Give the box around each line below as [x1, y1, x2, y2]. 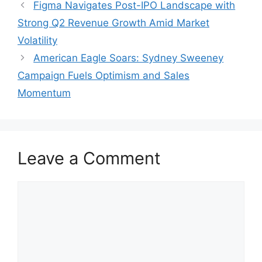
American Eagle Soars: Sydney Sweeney [33, 52, 224, 64]
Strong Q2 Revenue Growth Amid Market [18, 17, 209, 29]
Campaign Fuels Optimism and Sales [18, 70, 189, 82]
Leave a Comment [18, 148, 161, 169]
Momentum [18, 87, 71, 99]
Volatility [18, 35, 57, 47]
